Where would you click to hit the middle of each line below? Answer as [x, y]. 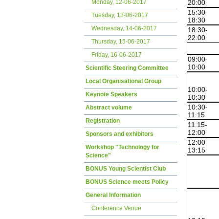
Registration [103, 121]
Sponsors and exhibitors [120, 134]
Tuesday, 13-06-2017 [120, 15]
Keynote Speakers [111, 94]
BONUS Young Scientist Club [126, 169]
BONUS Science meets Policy [127, 182]
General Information [113, 195]
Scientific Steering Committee [127, 68]
